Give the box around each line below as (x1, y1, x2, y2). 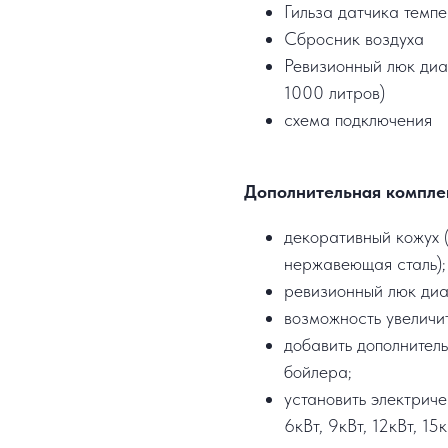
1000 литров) (284, 82, 385, 104)
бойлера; (284, 361, 352, 383)
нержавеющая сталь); (284, 253, 446, 275)
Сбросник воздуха (284, 28, 424, 50)
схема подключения (284, 109, 432, 131)
